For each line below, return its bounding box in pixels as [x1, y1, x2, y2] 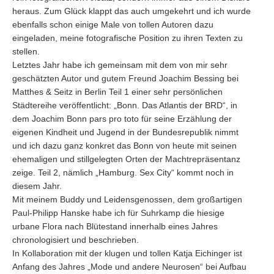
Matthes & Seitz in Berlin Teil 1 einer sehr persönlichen [12, 87, 223, 97]
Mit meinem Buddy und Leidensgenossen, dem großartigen [12, 194, 242, 204]
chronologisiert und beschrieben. [12, 235, 139, 245]
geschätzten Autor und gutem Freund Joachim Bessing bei [12, 73, 239, 83]
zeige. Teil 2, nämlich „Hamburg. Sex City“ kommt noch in [12, 168, 234, 177]
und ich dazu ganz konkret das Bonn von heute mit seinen [12, 141, 237, 150]
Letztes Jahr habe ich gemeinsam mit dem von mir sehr [12, 60, 228, 70]
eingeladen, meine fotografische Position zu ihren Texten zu [12, 33, 243, 43]
